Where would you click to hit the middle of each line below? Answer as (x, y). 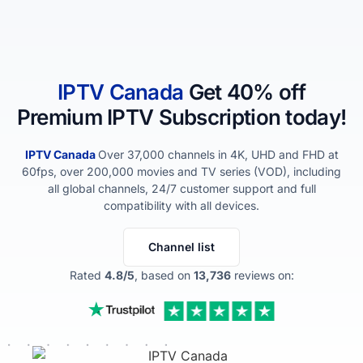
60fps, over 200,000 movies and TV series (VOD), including (181, 171)
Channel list (181, 247)
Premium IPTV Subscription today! (181, 117)
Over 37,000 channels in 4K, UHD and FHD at (218, 154)
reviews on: (262, 275)
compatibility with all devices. (181, 205)
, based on (164, 275)
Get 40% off (247, 92)
